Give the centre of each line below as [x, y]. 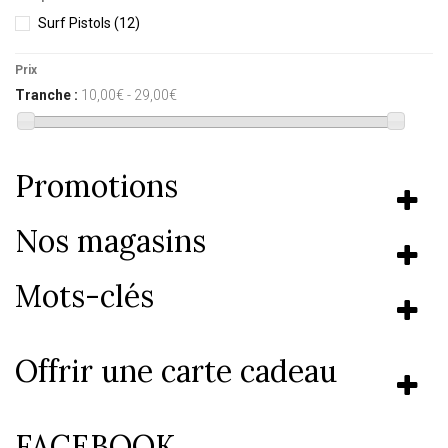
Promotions [96, 185]
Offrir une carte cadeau [176, 370]
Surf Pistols [76, 23]
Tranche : [46, 94]
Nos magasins [110, 240]
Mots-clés [84, 295]
